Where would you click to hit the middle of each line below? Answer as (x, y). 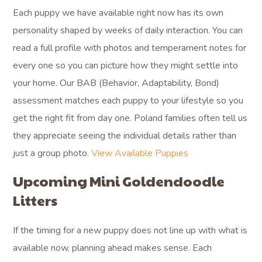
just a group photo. (52, 153)
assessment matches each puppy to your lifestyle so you (128, 101)
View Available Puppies (140, 153)
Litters (35, 200)
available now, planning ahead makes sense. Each (113, 248)
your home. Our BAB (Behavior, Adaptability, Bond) (116, 83)
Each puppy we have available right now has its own (118, 13)
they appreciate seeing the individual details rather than (125, 136)
